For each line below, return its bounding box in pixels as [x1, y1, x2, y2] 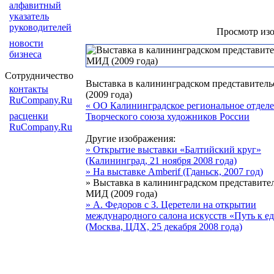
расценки [9, 111, 48, 121]
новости [9, 38, 43, 48]
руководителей [9, 22, 72, 32]
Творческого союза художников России [86, 111, 250, 122]
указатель [9, 11, 49, 21]
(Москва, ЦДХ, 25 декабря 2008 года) [86, 221, 242, 232]
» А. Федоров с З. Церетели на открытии [86, 199, 256, 210]
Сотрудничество [5, 70, 73, 81]
